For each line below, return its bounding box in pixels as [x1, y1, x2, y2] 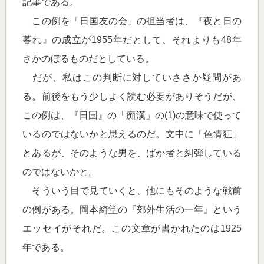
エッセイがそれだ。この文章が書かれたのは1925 [22, 223, 242, 233]
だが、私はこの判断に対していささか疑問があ [22, 72, 242, 82]
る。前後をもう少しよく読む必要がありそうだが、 [22, 91, 242, 101]
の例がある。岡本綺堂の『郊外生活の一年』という [22, 204, 242, 214]
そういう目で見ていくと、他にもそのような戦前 [22, 186, 242, 196]
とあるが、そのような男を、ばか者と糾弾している [22, 148, 242, 158]
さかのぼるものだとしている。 [22, 54, 155, 64]
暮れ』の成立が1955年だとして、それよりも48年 [22, 35, 242, 45]
